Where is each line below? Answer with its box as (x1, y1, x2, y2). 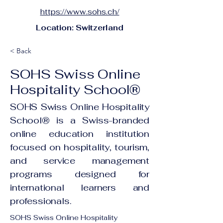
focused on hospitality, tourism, (10, 141, 149, 153)
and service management (10, 155, 149, 166)
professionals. (10, 195, 72, 207)
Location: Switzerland (36, 23, 123, 32)
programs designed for (10, 168, 149, 180)
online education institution (10, 128, 149, 139)
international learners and (10, 182, 149, 193)
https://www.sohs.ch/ (40, 7, 119, 16)
